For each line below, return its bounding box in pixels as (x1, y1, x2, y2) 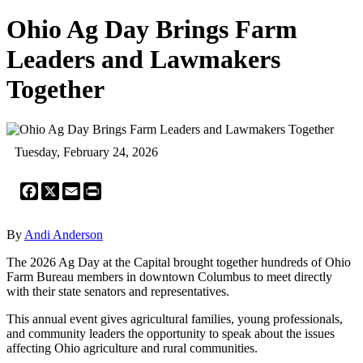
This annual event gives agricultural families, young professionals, (6, 311, 343, 326)
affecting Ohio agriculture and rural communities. (6, 340, 258, 355)
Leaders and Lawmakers (6, 45, 280, 75)
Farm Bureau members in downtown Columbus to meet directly (6, 269, 332, 284)
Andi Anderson (24, 227, 103, 241)
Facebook (38, 181, 88, 195)
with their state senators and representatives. (6, 284, 229, 298)
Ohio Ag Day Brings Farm (6, 15, 297, 45)
